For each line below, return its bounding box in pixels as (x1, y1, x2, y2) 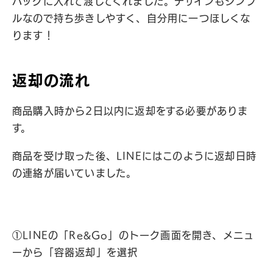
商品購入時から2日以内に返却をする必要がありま (12, 106, 249, 116)
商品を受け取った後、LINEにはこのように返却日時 (12, 151, 257, 161)
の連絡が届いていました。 (12, 168, 137, 178)
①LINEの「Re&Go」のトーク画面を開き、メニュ (12, 230, 255, 240)
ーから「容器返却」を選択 (12, 247, 138, 257)
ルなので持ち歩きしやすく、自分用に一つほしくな (12, 13, 251, 23)
